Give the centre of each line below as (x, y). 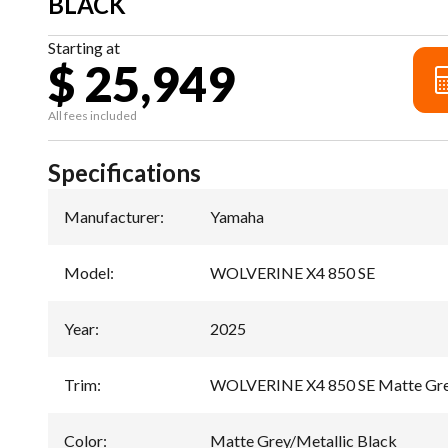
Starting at (84, 48)
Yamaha (237, 217)
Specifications (124, 173)
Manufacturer (112, 217)
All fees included (92, 116)
